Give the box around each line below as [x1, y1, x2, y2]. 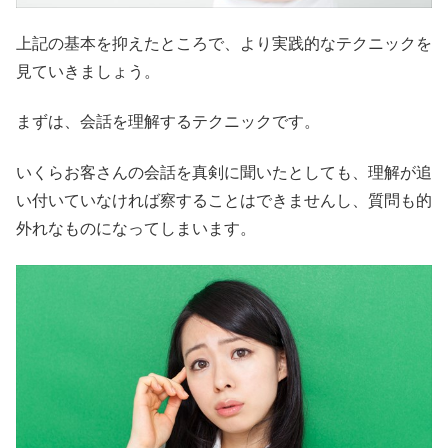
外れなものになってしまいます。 [16, 219, 256, 237]
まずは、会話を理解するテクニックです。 [16, 113, 320, 131]
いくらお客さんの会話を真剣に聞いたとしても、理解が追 [16, 163, 432, 181]
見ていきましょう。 [16, 63, 160, 81]
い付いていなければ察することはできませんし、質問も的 [16, 191, 432, 209]
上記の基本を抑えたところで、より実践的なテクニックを [16, 35, 432, 53]
